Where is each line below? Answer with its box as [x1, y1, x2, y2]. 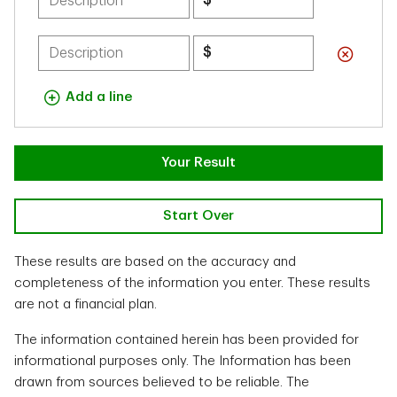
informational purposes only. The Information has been [14, 354, 351, 368]
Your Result [161, 156, 236, 169]
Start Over [163, 209, 234, 222]
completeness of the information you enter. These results [14, 276, 370, 290]
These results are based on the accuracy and [14, 255, 296, 269]
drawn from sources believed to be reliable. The [14, 376, 309, 389]
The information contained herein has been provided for [14, 333, 359, 346]
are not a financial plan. [14, 298, 157, 311]
